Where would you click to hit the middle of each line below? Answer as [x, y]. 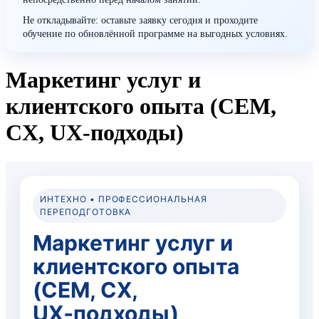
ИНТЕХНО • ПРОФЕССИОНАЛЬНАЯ [124, 199]
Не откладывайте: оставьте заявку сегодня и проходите [140, 20]
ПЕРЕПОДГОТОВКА [86, 211]
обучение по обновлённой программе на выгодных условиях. [155, 34]
